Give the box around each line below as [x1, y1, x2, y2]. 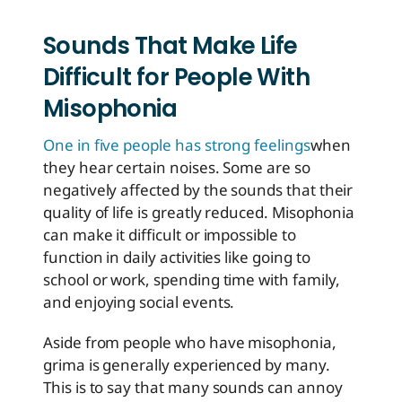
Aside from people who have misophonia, [43, 332, 336, 354]
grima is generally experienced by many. [43, 354, 330, 376]
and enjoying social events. [43, 292, 235, 313]
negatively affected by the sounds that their [43, 179, 354, 201]
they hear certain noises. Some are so [43, 157, 310, 179]
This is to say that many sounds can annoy [43, 377, 343, 398]
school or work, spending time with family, [43, 269, 340, 291]
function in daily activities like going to [43, 247, 310, 268]
